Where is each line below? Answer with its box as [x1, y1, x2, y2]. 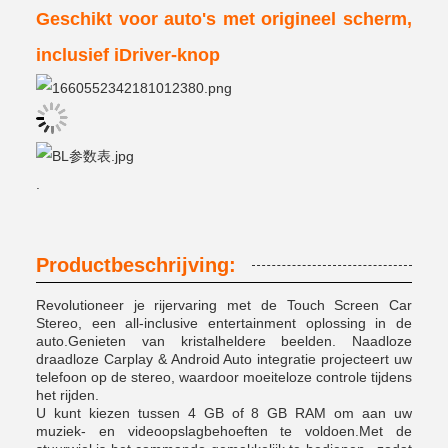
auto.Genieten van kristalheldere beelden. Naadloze [36, 332, 412, 349]
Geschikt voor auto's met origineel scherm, [36, 8, 412, 29]
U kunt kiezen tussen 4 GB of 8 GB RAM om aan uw [36, 404, 412, 421]
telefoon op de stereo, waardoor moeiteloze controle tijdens [36, 368, 412, 385]
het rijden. [36, 386, 99, 403]
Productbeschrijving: [36, 253, 236, 276]
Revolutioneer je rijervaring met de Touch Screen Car [36, 296, 412, 313]
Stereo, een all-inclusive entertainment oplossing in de [36, 314, 412, 331]
